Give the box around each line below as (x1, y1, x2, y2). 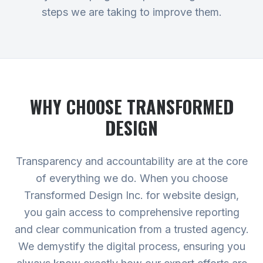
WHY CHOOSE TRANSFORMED (29, 93, 234, 120)
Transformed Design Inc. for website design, (24, 189, 239, 201)
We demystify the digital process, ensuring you (18, 240, 245, 252)
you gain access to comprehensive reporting (23, 206, 240, 218)
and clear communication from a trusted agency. (14, 223, 249, 235)
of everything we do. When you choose (35, 172, 228, 184)
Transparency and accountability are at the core (15, 155, 248, 167)
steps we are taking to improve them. (41, 6, 222, 18)
